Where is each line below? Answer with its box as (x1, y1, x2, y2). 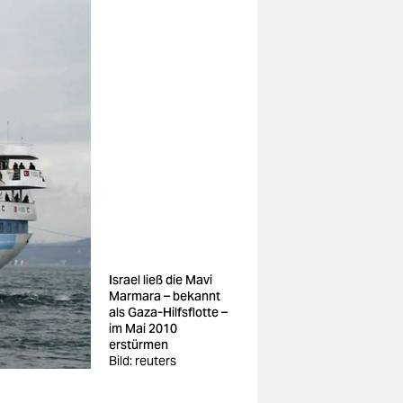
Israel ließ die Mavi (109, 272, 212, 288)
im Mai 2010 (109, 320, 177, 336)
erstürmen (109, 336, 168, 353)
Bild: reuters (109, 353, 176, 369)
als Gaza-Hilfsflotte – (109, 304, 228, 320)
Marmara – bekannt (109, 288, 220, 304)
